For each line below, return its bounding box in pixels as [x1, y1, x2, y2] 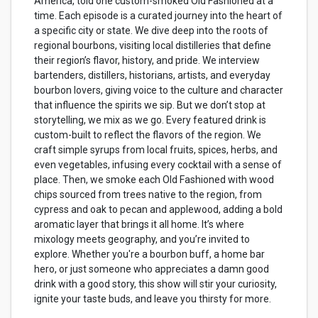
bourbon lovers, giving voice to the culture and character [34, 84, 283, 96]
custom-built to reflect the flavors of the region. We [34, 129, 261, 141]
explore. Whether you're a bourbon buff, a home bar [34, 248, 265, 260]
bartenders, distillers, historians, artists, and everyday [34, 70, 270, 81]
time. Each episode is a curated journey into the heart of [34, 10, 283, 21]
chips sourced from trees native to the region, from [34, 189, 262, 200]
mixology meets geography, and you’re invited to [34, 234, 250, 245]
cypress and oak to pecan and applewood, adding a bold [34, 204, 283, 215]
